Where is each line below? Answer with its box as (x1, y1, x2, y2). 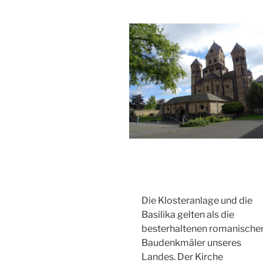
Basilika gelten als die (141, 208, 234, 220)
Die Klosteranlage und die (141, 194, 252, 206)
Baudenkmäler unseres (141, 237, 241, 248)
